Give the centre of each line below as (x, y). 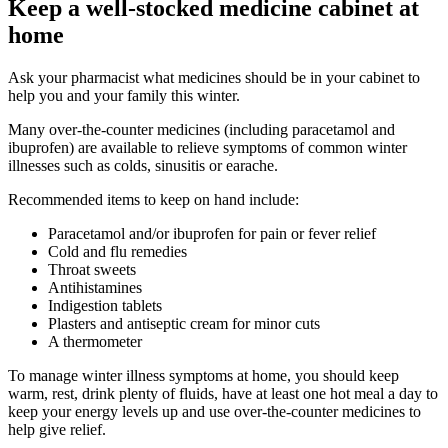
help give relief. (57, 429)
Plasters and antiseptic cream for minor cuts (184, 323)
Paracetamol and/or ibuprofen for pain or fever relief (212, 233)
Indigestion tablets (105, 305)
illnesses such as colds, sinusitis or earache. (143, 165)
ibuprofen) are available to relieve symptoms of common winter (207, 147)
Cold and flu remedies (117, 251)
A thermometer (95, 341)
